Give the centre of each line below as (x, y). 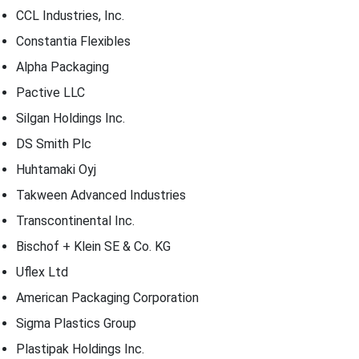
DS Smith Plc (54, 144)
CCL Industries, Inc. (70, 16)
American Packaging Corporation (107, 298)
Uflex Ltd (42, 272)
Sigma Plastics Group (76, 324)
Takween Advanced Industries (101, 196)
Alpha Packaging (63, 67)
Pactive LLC (50, 93)
